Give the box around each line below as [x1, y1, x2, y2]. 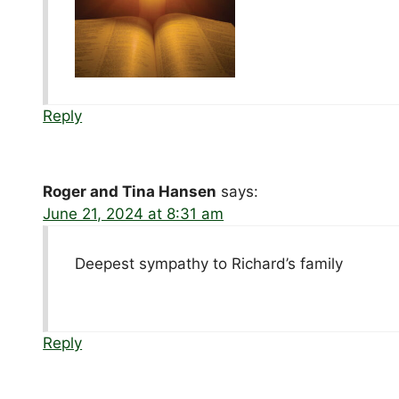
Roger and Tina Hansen [43, 182, 217, 200]
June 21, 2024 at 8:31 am [43, 204, 224, 223]
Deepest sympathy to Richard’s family [75, 254, 344, 273]
